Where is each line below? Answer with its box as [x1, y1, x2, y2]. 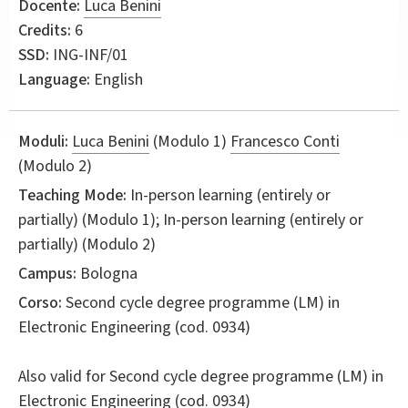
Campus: [18, 261, 76, 285]
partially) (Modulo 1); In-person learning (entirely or [18, 208, 363, 231]
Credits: [18, 18, 71, 42]
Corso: [18, 291, 62, 314]
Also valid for [18, 364, 106, 388]
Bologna [76, 261, 138, 285]
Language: [18, 67, 90, 91]
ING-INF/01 [49, 43, 128, 66]
